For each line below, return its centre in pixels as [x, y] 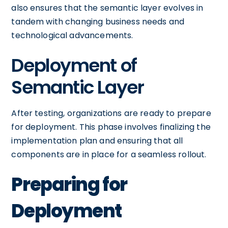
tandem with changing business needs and [98, 21]
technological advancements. [72, 35]
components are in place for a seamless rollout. [109, 154]
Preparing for [69, 184]
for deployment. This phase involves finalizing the [111, 127]
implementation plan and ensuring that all [97, 140]
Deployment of [74, 65]
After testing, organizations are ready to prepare [111, 113]
